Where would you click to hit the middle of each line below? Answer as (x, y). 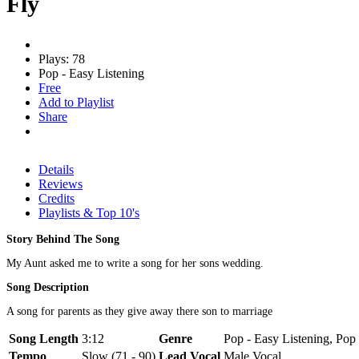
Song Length (44, 338)
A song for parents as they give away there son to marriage (139, 311)
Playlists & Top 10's (89, 212)
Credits (56, 198)
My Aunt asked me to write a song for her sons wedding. (135, 263)
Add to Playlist (76, 102)
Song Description (48, 287)
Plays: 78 (62, 58)
